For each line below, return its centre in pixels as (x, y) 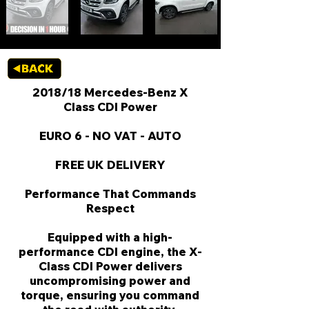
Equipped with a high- (110, 237)
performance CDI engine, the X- (110, 251)
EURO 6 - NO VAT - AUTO (110, 136)
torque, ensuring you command (110, 295)
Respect (110, 208)
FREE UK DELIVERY (110, 165)
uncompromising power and (110, 280)
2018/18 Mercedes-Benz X (110, 92)
